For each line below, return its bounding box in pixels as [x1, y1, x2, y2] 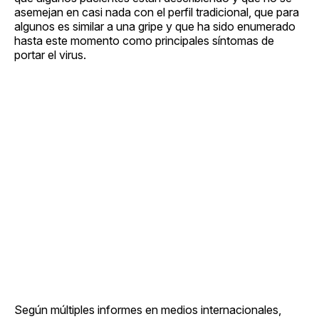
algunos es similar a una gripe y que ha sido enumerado [14, 19, 296, 34]
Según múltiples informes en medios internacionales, [14, 303, 281, 318]
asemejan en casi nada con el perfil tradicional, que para [14, 5, 299, 20]
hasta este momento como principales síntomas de [14, 33, 274, 48]
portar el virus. [14, 48, 86, 63]
